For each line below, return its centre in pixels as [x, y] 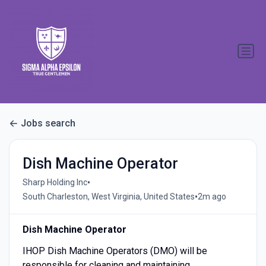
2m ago [212, 197]
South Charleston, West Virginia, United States [108, 197]
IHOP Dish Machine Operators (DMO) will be [115, 251]
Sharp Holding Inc [55, 183]
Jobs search [48, 123]
